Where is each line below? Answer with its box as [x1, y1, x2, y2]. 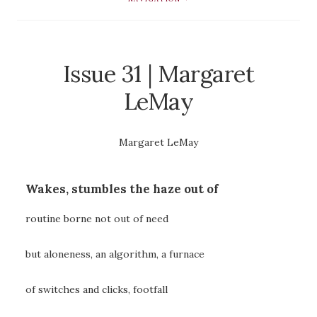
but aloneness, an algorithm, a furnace [25, 248, 204, 261]
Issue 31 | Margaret [62, 58, 255, 88]
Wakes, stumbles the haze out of [25, 181, 219, 197]
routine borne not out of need [25, 212, 168, 225]
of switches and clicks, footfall [25, 283, 168, 296]
